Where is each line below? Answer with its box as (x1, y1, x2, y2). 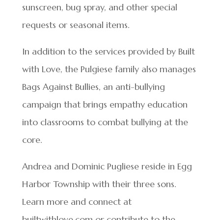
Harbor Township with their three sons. (22, 178, 176, 190)
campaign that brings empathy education (22, 99, 188, 110)
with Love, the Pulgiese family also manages (22, 63, 196, 75)
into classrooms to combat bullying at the (22, 116, 188, 128)
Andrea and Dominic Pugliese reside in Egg (22, 161, 192, 172)
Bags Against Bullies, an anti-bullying (22, 81, 165, 92)
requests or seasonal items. (22, 19, 130, 30)
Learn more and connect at (22, 196, 132, 207)
